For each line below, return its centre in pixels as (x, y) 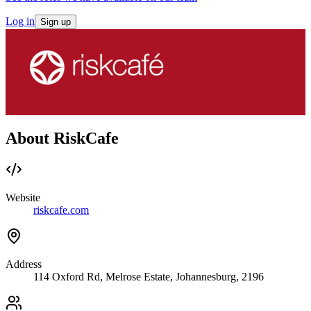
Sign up (56, 22)
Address (24, 264)
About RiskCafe (62, 138)
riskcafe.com (61, 210)
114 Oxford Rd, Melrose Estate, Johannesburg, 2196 (149, 277)
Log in (20, 21)
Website (23, 198)
